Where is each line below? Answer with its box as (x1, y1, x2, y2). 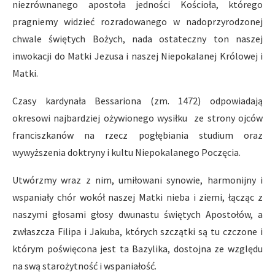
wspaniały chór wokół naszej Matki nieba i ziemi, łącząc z (12, 190, 263, 203)
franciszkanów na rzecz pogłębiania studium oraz (12, 128, 263, 141)
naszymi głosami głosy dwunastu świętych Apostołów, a (12, 207, 263, 220)
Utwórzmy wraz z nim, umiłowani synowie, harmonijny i (12, 173, 263, 186)
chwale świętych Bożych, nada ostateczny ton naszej (12, 32, 263, 45)
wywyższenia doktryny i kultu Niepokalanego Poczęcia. (12, 145, 241, 158)
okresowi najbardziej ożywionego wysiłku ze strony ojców (12, 111, 263, 124)
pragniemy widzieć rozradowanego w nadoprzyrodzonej (12, 15, 263, 28)
